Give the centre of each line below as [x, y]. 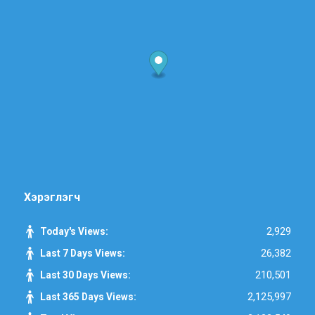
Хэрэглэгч [52, 198]
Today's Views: [75, 232]
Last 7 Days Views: [83, 253]
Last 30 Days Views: [86, 275]
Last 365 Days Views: [89, 297]
